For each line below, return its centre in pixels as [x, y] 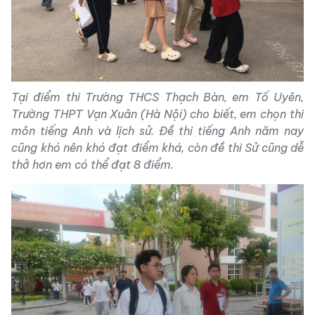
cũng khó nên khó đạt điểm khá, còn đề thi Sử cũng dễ [157, 147]
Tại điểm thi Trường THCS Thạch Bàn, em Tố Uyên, [157, 97]
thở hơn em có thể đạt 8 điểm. [92, 164]
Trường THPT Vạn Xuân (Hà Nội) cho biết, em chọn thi [157, 114]
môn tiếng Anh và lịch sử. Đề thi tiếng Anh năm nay [157, 130]
